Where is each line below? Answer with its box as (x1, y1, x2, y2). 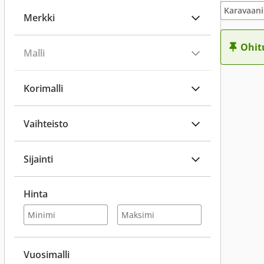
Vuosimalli (24, 248, 70, 261)
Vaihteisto (24, 117, 68, 130)
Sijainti (24, 152, 53, 166)
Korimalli (24, 81, 63, 95)
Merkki (24, 11, 55, 24)
